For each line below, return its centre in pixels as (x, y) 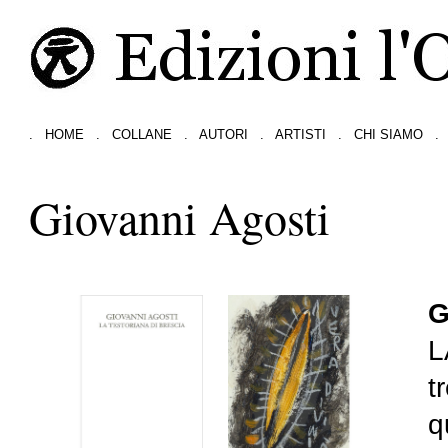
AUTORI (224, 134)
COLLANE (142, 134)
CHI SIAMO (389, 134)
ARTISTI (301, 134)
